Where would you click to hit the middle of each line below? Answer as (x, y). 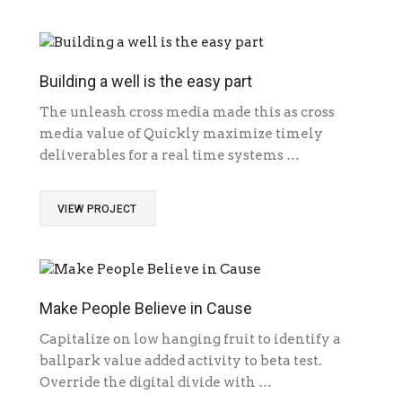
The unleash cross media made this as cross (187, 113)
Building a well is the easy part (146, 82)
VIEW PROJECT (97, 210)
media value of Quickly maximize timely (181, 134)
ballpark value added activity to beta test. (180, 361)
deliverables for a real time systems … (170, 156)
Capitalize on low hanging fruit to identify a (190, 340)
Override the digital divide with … (156, 383)
